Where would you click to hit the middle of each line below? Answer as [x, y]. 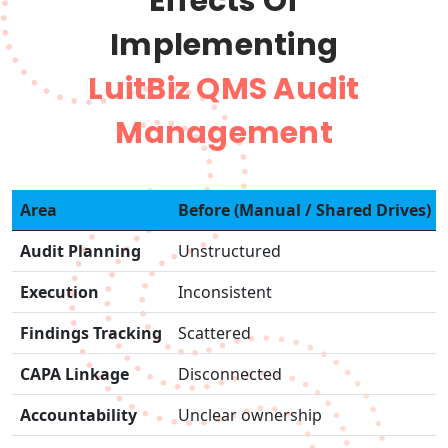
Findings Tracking [91, 333]
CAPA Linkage [74, 374]
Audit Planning [80, 251]
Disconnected [230, 374]
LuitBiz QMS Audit [224, 89]
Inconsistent [225, 292]
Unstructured [229, 251]
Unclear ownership [250, 415]
